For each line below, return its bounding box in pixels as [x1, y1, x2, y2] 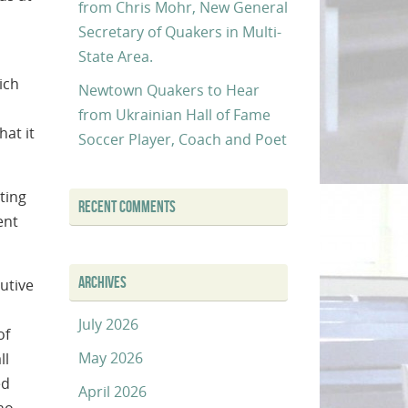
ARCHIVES [78, 272, 127, 291]
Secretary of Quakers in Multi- [78, 21, 281, 42]
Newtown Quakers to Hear [78, 79, 260, 100]
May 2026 [78, 347, 143, 368]
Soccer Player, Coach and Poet [78, 128, 287, 149]
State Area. [78, 46, 153, 66]
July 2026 [78, 313, 138, 334]
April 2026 [78, 381, 147, 402]
